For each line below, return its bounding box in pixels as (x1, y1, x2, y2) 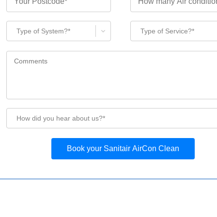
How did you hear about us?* (16, 114, 105, 122)
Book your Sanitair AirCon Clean (67, 144, 179, 153)
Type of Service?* (140, 27, 194, 35)
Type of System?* (16, 27, 70, 35)
